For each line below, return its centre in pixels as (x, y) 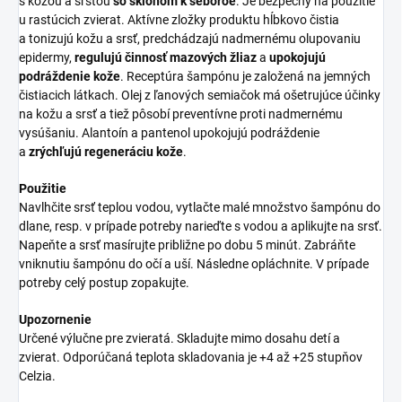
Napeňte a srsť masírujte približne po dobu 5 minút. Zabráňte (187, 245)
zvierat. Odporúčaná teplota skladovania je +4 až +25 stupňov (191, 358)
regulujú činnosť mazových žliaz (166, 58)
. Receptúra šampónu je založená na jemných (245, 77)
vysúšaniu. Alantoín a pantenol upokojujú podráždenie (169, 133)
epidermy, (47, 58)
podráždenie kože (70, 77)
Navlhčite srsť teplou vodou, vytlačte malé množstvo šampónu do (200, 208)
